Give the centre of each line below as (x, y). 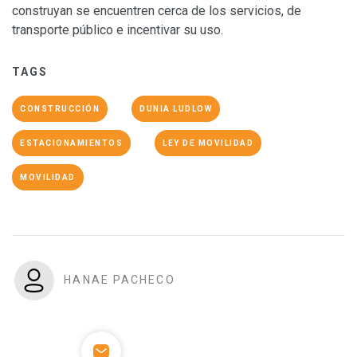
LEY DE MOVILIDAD (208, 143)
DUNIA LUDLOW (176, 109)
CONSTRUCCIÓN (60, 109)
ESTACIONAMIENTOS (71, 143)
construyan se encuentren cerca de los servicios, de (157, 11)
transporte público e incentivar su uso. (118, 30)
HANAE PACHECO (120, 280)
